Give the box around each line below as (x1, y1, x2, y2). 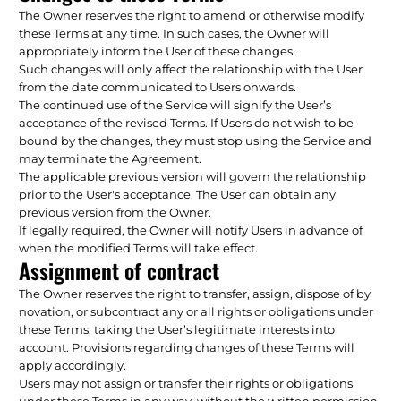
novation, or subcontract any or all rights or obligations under (19, 303, 374, 319)
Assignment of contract (19, 253, 220, 286)
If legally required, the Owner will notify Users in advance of (19, 222, 363, 237)
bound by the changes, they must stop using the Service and (19, 132, 372, 148)
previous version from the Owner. (19, 204, 212, 219)
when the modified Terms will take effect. (19, 240, 259, 255)
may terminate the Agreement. (19, 150, 202, 166)
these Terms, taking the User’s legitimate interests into (19, 321, 336, 337)
